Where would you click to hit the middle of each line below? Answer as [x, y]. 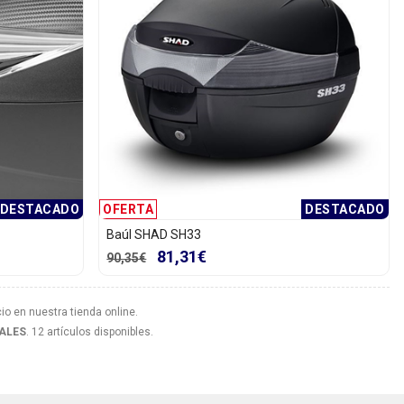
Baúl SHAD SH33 [154, 234]
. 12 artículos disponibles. [90, 331]
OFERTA [129, 209]
